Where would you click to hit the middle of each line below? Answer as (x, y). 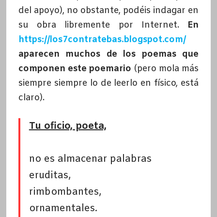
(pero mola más (165, 69)
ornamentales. (63, 209)
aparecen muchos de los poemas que (108, 54)
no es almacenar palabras (90, 159)
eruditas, (50, 176)
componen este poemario (75, 69)
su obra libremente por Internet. (103, 25)
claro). (31, 98)
